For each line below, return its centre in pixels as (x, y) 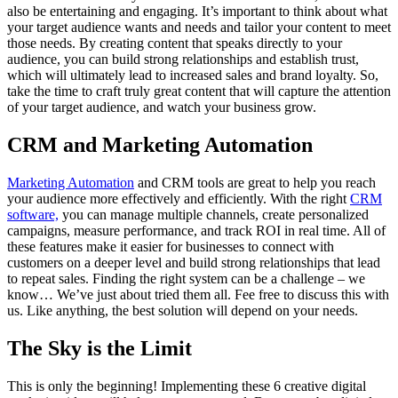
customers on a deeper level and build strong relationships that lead (194, 263)
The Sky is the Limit (99, 348)
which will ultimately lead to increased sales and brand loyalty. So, (193, 76)
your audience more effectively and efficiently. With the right (179, 199)
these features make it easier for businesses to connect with (171, 247)
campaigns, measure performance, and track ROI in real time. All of (196, 231)
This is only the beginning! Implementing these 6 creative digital (187, 386)
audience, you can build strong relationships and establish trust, (183, 60)
